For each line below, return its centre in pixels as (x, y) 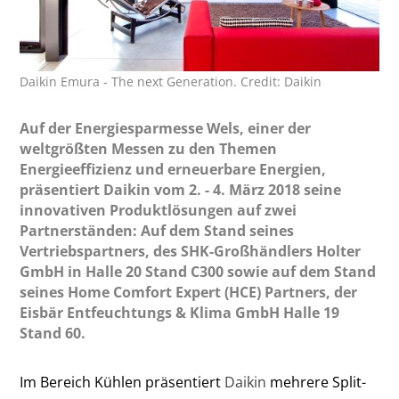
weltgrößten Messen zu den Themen (149, 148)
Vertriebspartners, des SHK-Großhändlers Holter (191, 251)
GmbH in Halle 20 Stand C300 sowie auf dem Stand (198, 271)
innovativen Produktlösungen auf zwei (159, 210)
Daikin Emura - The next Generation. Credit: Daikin (171, 81)
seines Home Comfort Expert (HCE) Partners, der (189, 292)
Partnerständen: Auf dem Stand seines (157, 230)
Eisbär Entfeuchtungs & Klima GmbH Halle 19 (180, 312)
